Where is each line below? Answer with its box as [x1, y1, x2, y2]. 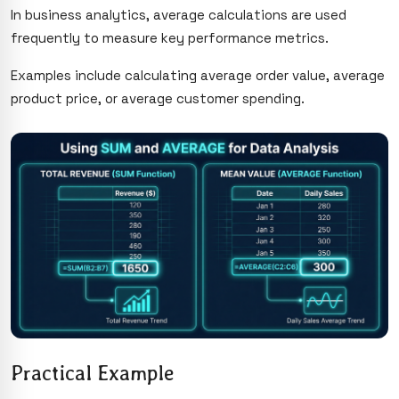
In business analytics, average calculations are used [11, 5, 346, 23]
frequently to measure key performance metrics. [11, 28, 329, 46]
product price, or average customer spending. [11, 89, 305, 107]
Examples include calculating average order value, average [11, 66, 385, 84]
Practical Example [11, 360, 175, 386]
